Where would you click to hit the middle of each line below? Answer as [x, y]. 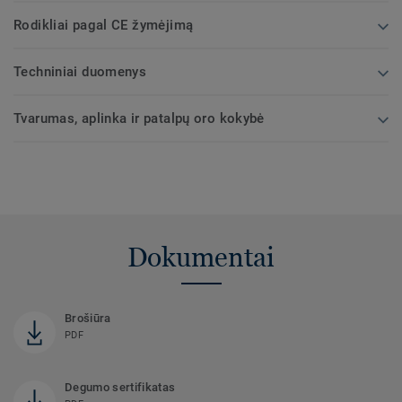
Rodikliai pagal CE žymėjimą [104, 25]
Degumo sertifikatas [120, 387]
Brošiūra [88, 318]
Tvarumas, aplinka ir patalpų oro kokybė [139, 118]
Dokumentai [201, 257]
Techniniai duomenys [80, 71]
